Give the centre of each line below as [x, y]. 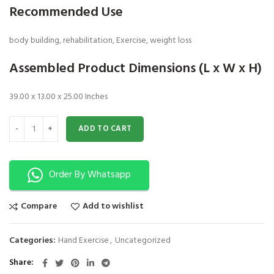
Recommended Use [66, 13]
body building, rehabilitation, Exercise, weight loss [100, 41]
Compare [39, 207]
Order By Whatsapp [90, 175]
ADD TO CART [105, 129]
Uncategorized [143, 241]
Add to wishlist [113, 207]
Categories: [33, 241]
